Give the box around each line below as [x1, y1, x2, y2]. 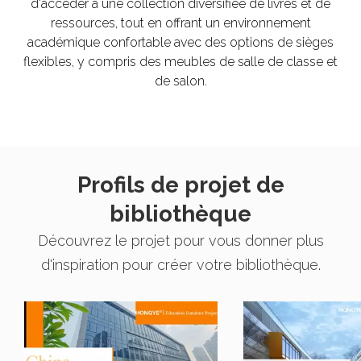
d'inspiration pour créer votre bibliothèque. [40, 255, 321, 273]
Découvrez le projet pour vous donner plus [37, 231, 324, 249]
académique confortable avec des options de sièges [27, 34, 334, 50]
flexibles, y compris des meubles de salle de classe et [23, 53, 338, 69]
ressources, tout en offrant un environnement [50, 15, 311, 31]
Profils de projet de [77, 171, 284, 198]
